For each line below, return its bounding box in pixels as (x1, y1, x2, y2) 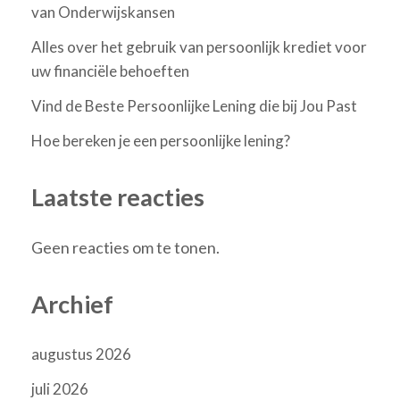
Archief (31, 288, 113, 319)
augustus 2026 (31, 345, 131, 364)
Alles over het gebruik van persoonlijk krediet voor (31, 37, 367, 57)
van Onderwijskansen (31, 3, 175, 22)
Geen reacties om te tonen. (31, 237, 220, 257)
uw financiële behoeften (31, 62, 189, 81)
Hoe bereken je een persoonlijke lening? (31, 131, 290, 151)
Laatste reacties (31, 182, 204, 212)
